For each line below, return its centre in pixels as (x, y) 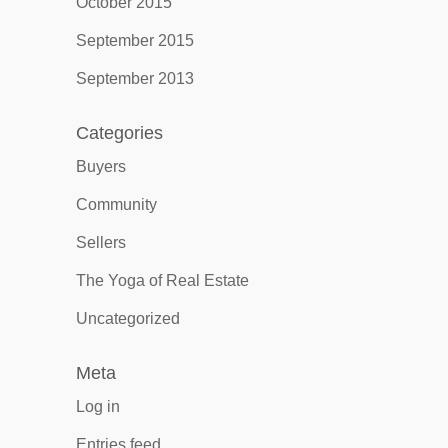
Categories (119, 133)
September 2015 (134, 40)
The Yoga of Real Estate (162, 280)
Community (116, 204)
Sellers (100, 242)
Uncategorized (127, 318)
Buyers (100, 166)
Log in (97, 406)
